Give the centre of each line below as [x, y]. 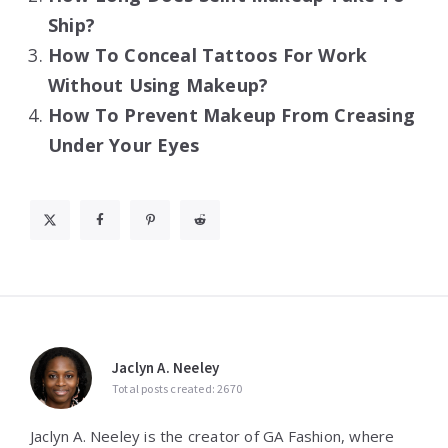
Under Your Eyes [123, 144]
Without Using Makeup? [158, 84]
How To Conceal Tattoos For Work [208, 54]
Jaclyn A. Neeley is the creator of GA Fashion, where [212, 435]
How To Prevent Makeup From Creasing [232, 114]
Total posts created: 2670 [177, 388]
